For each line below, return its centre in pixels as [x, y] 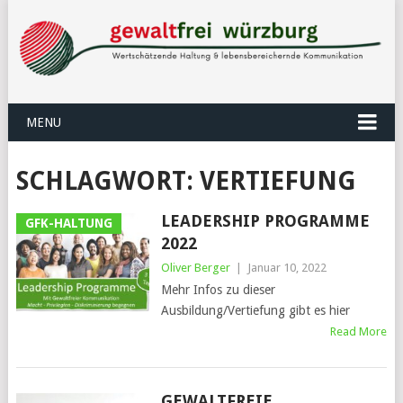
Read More [359, 332]
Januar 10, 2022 [287, 268]
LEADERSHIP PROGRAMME [265, 221]
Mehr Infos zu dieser [218, 290]
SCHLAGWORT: [107, 182]
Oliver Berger [195, 268]
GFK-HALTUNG [68, 224]
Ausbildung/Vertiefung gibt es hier [255, 311]
